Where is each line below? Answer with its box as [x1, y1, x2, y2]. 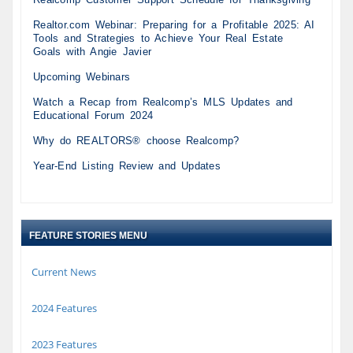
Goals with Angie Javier [33, 46, 152, 58]
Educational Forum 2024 [33, 110, 154, 122]
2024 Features [29, 301, 97, 316]
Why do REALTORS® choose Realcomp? [33, 135, 240, 147]
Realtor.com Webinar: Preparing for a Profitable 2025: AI [33, 19, 315, 32]
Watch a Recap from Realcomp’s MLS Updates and [33, 96, 293, 109]
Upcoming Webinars [33, 71, 131, 84]
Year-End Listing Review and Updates [33, 160, 221, 173]
